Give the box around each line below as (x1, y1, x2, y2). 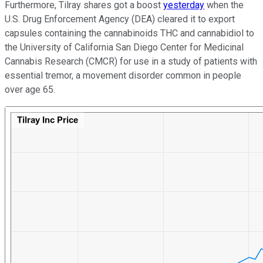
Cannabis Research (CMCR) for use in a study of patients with (5, 56, 257, 68)
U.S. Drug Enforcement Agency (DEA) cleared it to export (5, 14, 235, 25)
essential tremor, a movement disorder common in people (5, 70, 241, 82)
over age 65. (5, 84, 55, 96)
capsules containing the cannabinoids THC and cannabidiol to (5, 28, 254, 39)
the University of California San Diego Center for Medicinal (5, 42, 244, 53)
